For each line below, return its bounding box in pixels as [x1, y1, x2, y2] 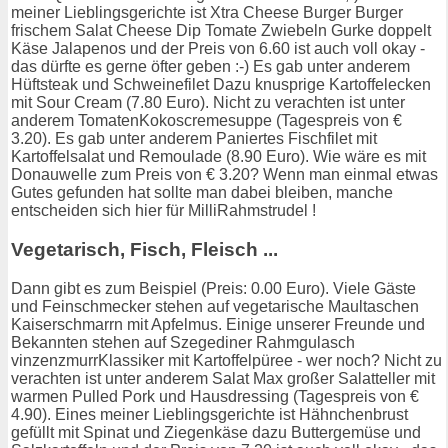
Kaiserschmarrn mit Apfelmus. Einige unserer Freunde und [11, 315, 425, 333]
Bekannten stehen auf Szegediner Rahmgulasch [11, 333, 355, 351]
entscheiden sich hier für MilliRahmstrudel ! [11, 202, 316, 220]
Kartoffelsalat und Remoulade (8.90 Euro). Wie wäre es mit [11, 148, 426, 166]
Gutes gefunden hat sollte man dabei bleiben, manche [11, 184, 393, 202]
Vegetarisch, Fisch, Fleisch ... [11, 238, 278, 260]
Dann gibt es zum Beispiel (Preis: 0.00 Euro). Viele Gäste [11, 279, 416, 297]
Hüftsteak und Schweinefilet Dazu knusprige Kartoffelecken [11, 76, 431, 94]
